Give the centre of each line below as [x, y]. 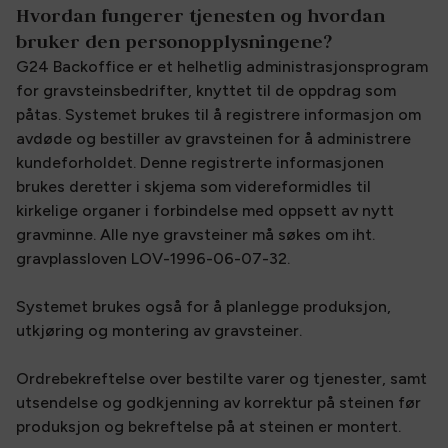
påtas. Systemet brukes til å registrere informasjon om [218, 114]
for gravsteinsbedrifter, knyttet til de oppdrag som [206, 90]
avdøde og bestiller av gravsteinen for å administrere [213, 138]
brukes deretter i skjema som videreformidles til [193, 186]
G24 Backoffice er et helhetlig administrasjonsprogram [222, 66]
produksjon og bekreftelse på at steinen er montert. [208, 426]
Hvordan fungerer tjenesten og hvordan [200, 15]
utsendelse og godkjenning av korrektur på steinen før [218, 402]
